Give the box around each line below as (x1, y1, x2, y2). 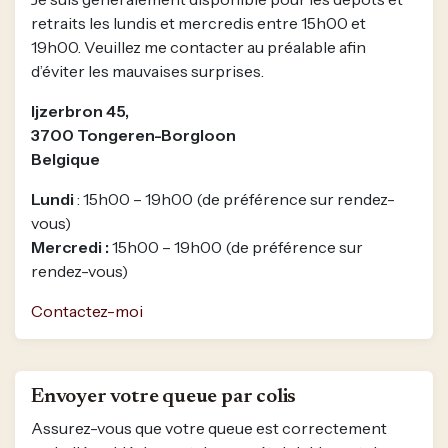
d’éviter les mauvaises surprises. (31, 60, 264, 81)
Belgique (31, 148, 100, 169)
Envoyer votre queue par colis (31, 386, 297, 407)
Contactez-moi (31, 300, 143, 321)
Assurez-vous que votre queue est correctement (31, 417, 387, 438)
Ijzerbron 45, (31, 100, 129, 121)
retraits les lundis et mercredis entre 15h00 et (31, 12, 366, 33)
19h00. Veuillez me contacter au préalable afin (31, 36, 366, 57)
